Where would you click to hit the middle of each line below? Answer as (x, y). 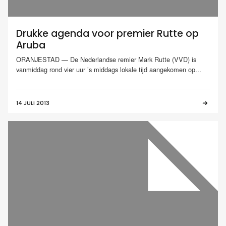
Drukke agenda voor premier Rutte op (107, 34)
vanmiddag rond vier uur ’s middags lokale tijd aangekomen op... (109, 69)
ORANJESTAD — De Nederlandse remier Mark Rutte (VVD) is (106, 59)
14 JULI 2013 (33, 103)
